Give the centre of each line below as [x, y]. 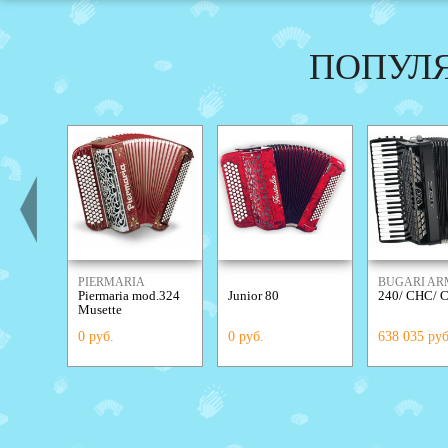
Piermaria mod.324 [129, 295]
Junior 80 [253, 295]
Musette [100, 309]
